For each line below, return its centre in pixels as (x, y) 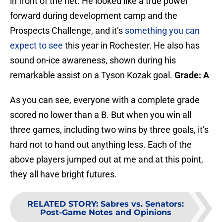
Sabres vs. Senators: (142, 204)
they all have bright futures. (63, 174)
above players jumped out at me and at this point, (107, 160)
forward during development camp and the (94, 16)
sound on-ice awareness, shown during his (93, 60)
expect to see (36, 46)
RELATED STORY (62, 204)
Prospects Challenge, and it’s (67, 31)
